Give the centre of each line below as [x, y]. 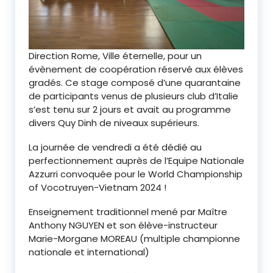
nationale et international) [89, 252]
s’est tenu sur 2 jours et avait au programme [130, 109]
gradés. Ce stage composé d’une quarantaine [135, 83]
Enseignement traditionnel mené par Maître [128, 212]
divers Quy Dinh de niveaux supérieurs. [114, 123]
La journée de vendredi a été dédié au [115, 147]
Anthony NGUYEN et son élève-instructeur [123, 225]
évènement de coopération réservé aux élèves [136, 69]
